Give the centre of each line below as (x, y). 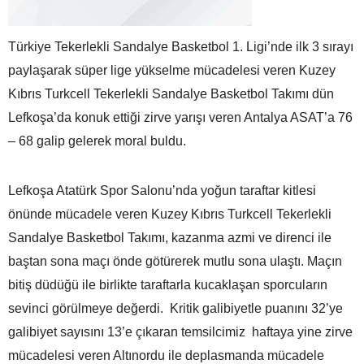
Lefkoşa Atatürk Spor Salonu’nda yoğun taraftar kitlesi (162, 190)
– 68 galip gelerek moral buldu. (97, 141)
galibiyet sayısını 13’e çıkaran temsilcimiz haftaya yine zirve (180, 331)
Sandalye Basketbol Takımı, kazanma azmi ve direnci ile (170, 237)
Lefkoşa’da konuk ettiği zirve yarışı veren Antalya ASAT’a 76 (180, 117)
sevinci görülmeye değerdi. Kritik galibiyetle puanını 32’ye (177, 308)
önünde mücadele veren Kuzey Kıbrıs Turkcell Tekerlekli (170, 214)
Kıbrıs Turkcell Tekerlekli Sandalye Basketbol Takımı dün (171, 93)
